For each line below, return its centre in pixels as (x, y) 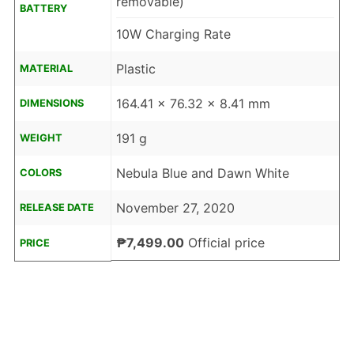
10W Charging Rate (173, 34)
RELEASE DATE (56, 208)
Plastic (136, 69)
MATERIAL (46, 69)
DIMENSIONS (51, 104)
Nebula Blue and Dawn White (202, 173)
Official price (224, 243)
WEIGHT (41, 138)
